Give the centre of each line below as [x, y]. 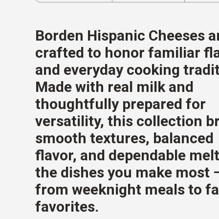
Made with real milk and [114, 87]
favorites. [67, 207]
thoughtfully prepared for [120, 104]
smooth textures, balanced [124, 138]
